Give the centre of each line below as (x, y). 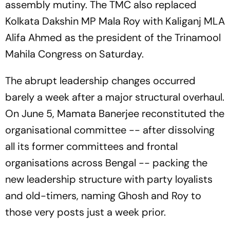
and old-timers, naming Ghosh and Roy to (103, 196)
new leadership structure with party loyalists (109, 179)
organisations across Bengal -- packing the (106, 163)
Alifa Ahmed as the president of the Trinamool (113, 37)
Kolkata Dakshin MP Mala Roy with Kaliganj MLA (115, 21)
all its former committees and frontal (91, 146)
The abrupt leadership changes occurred (100, 81)
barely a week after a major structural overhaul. (115, 97)
